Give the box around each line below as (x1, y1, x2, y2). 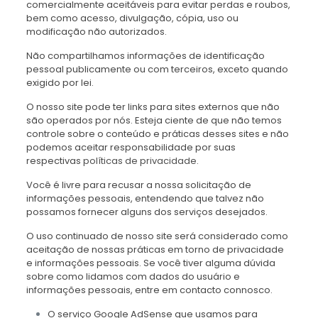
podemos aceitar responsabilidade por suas (26, 141, 236, 154)
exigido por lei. (26, 76, 94, 89)
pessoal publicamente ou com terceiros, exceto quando (26, 62, 288, 76)
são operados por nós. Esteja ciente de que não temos (26, 114, 282, 127)
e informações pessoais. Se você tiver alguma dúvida (26, 256, 275, 270)
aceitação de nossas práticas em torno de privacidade (26, 243, 284, 256)
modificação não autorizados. (26, 25, 167, 38)
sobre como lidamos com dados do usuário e (26, 270, 240, 283)
